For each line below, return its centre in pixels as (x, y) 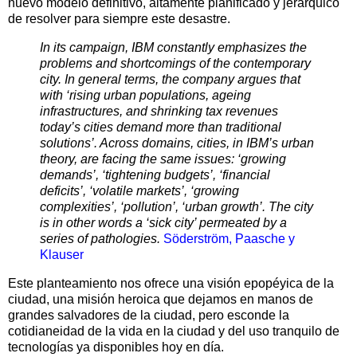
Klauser (62, 255)
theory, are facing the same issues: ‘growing (163, 159)
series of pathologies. (100, 239)
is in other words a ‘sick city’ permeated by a (163, 223)
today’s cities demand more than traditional (161, 127)
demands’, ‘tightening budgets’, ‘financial (155, 175)
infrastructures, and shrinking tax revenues (159, 112)
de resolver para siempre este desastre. (119, 19)
